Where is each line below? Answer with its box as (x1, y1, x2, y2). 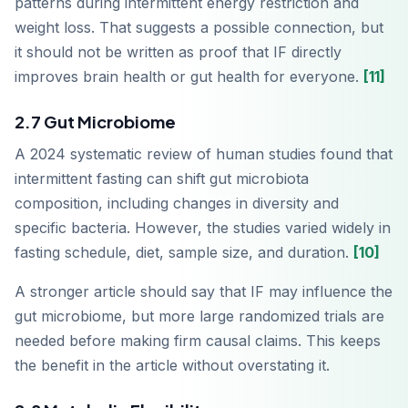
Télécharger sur (182, 395, 246, 406)
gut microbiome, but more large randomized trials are (15, 307, 384, 326)
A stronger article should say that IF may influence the (15, 282, 393, 301)
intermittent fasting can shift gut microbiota (15, 169, 309, 189)
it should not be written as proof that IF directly (15, 43, 342, 62)
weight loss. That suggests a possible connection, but (15, 18, 383, 37)
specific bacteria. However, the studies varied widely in (15, 219, 391, 238)
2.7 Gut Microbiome (15, 111, 176, 133)
